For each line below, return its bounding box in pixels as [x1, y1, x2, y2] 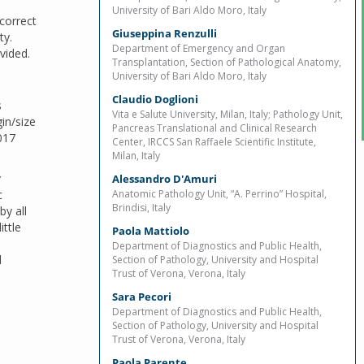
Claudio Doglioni [112, 92, 198, 106]
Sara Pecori [112, 289, 171, 304]
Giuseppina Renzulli [112, 26, 217, 41]
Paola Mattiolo [112, 223, 189, 238]
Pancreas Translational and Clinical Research [112, 121, 317, 135]
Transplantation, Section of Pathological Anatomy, [112, 55, 341, 69]
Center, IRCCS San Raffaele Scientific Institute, [112, 135, 316, 149]
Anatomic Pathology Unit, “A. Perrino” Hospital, [112, 187, 327, 201]
